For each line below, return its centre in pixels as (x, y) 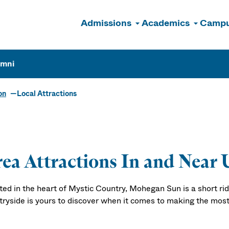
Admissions (106, 23)
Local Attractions (47, 94)
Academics (166, 23)
